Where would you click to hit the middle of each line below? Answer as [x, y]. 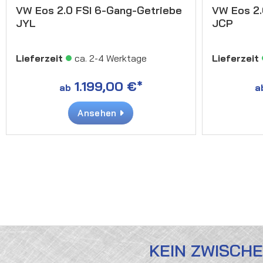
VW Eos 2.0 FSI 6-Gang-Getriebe [99, 10]
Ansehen [98, 113]
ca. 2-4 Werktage [111, 58]
